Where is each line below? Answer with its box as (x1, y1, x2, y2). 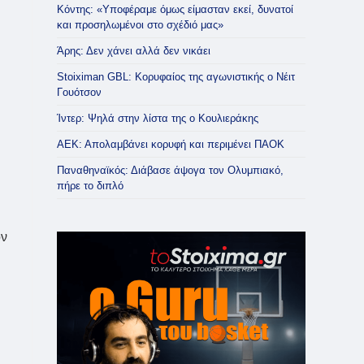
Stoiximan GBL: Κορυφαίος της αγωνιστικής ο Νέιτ (57, 71, 295, 83)
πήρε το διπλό (57, 180, 123, 192)
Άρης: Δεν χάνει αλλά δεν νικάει (57, 45, 210, 57)
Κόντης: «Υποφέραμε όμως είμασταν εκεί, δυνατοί (57, 3, 293, 15)
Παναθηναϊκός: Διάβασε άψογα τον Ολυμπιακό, (57, 164, 284, 176)
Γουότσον (57, 86, 102, 98)
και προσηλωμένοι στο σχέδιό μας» (57, 19, 223, 31)
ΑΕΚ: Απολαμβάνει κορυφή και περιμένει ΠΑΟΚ (57, 138, 284, 150)
